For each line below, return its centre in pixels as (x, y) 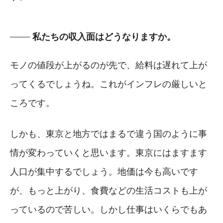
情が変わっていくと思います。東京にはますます (109, 153)
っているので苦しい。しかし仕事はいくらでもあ (109, 209)
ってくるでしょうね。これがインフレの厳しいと (109, 84)
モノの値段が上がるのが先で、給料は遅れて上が (109, 65)
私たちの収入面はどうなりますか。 (104, 37)
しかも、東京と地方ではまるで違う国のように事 (109, 134)
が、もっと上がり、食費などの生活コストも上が (109, 190)
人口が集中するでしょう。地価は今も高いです (104, 171)
